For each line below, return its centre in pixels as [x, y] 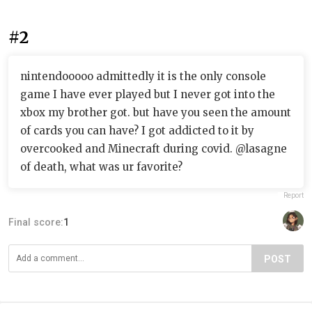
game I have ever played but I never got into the [148, 94]
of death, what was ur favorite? [101, 167]
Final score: [36, 222]
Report [294, 195]
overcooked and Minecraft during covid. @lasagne [154, 149]
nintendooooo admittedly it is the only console [143, 76]
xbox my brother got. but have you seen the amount [156, 112]
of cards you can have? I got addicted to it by [137, 131]
